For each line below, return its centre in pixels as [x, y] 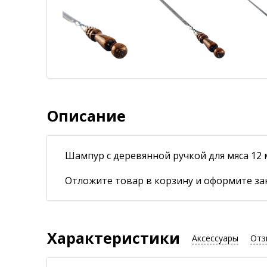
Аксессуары [215, 238]
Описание [86, 116]
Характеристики [114, 238]
